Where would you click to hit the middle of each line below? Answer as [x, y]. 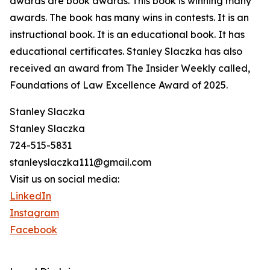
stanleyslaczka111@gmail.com [80, 162]
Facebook [33, 230]
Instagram [34, 213]
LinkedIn [30, 196]
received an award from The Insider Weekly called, [130, 68]
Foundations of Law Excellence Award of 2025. [119, 85]
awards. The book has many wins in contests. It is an [129, 18]
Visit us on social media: [64, 179]
